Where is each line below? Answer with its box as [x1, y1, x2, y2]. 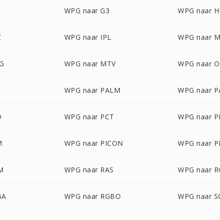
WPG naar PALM [64, 85, 121, 95]
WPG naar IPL [64, 32, 111, 42]
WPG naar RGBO [64, 192, 121, 201]
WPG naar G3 [64, 6, 110, 15]
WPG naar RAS [64, 165, 114, 174]
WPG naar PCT [64, 112, 114, 121]
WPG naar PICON [64, 138, 123, 148]
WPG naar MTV [64, 59, 116, 68]
